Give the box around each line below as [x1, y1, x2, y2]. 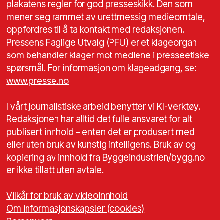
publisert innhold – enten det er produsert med [6, 126, 195, 138]
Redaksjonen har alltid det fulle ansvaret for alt [6, 113, 192, 125]
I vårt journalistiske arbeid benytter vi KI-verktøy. [6, 101, 201, 112]
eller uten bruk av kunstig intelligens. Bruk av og [6, 139, 196, 151]
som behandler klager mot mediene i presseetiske [6, 50, 210, 61]
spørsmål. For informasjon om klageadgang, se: [6, 62, 197, 74]
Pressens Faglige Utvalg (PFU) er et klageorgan [6, 37, 197, 49]
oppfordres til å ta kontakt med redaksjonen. [6, 24, 185, 36]
